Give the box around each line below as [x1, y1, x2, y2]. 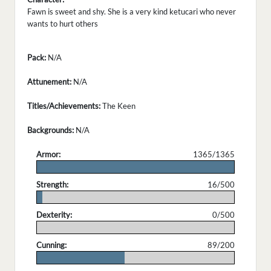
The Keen [100, 101, 135, 111]
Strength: [36, 180, 68, 190]
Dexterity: [36, 210, 72, 220]
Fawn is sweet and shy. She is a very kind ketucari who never [27, 7, 236, 17]
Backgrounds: [27, 125, 74, 135]
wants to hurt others [27, 19, 98, 29]
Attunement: [27, 77, 71, 87]
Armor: [36, 149, 60, 160]
